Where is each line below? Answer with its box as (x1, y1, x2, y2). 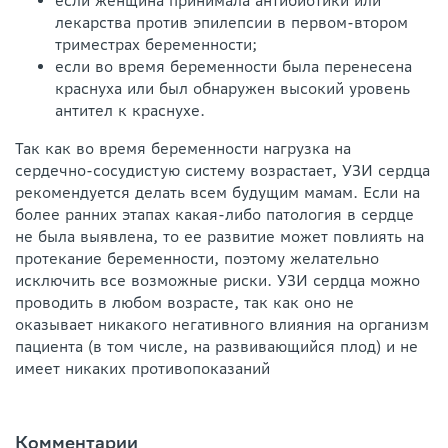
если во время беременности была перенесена (55, 56, 412, 76)
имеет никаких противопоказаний (15, 358, 270, 378)
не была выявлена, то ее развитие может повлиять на (15, 226, 424, 246)
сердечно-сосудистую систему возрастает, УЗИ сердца (15, 160, 430, 180)
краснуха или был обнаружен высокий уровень (55, 78, 410, 98)
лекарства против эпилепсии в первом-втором (55, 12, 408, 32)
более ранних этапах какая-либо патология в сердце (15, 204, 414, 224)
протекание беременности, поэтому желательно (15, 248, 379, 268)
